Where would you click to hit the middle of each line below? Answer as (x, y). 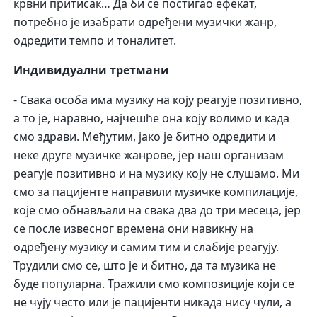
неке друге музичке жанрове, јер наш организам (149, 155)
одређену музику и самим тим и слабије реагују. (146, 247)
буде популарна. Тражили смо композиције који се (154, 284)
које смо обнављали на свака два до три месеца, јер (157, 211)
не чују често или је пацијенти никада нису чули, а (153, 302)
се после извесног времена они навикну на (134, 229)
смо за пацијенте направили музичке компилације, (156, 192)
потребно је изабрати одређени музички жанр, (145, 22)
